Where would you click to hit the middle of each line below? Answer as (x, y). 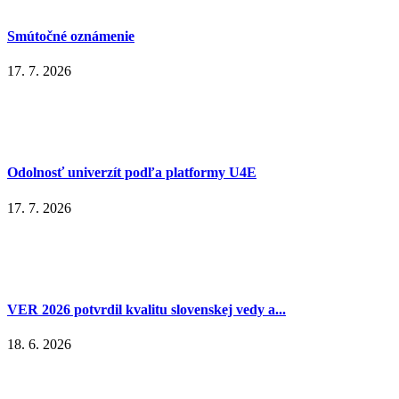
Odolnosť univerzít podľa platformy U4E (132, 173)
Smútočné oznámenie (71, 36)
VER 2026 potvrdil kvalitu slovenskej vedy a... (147, 309)
